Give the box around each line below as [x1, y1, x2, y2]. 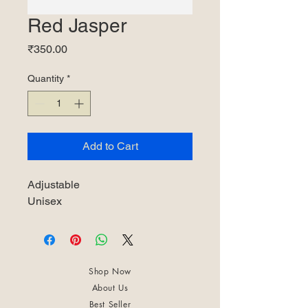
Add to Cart [82, 139, 138, 153]
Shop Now [89, 265, 131, 277]
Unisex [27, 194, 62, 208]
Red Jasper [27, 14, 126, 36]
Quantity [27, 72, 64, 84]
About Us [91, 281, 129, 294]
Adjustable [27, 177, 80, 191]
